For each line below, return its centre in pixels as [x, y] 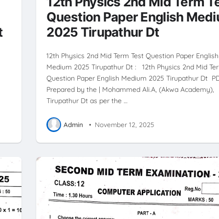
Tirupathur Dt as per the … [87, 100]
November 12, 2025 [124, 125]
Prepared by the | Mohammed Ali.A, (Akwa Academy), [131, 89]
